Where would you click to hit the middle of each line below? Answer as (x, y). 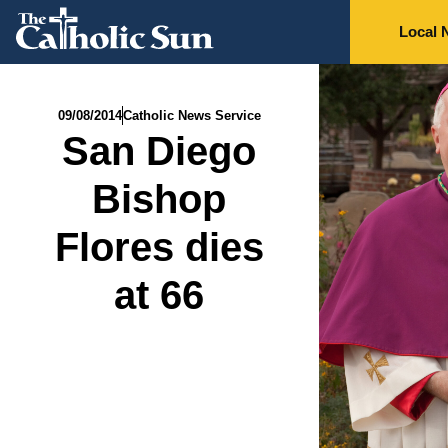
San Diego (159, 151)
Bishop (159, 199)
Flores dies (159, 247)
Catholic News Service (191, 115)
